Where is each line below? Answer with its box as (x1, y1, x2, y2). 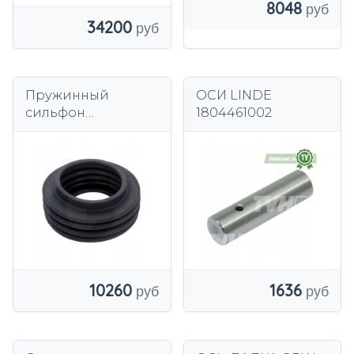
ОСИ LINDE (195, 87, 272, 103)
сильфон (25, 104, 85, 120)
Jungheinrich (25, 122, 116, 137)
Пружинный (25, 87, 109, 103)
